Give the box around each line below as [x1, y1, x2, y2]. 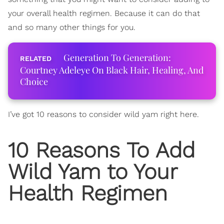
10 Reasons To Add [8, 137, 195, 162]
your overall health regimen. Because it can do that [8, 8, 200, 18]
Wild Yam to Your [8, 158, 177, 184]
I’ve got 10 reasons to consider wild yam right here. [8, 109, 199, 119]
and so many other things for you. [8, 22, 135, 32]
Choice [20, 75, 48, 87]
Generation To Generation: [63, 51, 171, 63]
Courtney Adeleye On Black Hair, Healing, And [20, 64, 203, 76]
